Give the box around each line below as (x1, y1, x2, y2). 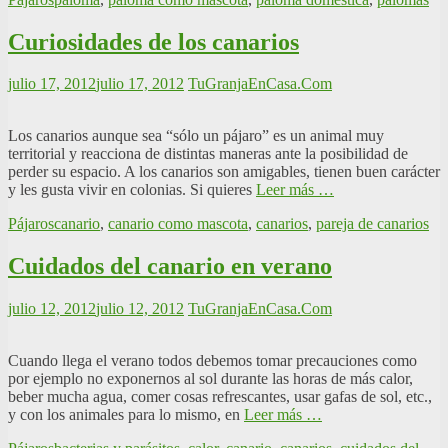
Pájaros (8, 215, 54, 233)
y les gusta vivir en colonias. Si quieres (8, 181, 256, 199)
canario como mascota (108, 215, 248, 233)
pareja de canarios (316, 215, 429, 233)
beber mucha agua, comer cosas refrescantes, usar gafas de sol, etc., (8, 388, 432, 406)
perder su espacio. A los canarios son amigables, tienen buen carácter (8, 163, 440, 181)
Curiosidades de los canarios (8, 28, 299, 55)
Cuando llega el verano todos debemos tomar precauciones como (8, 352, 417, 370)
